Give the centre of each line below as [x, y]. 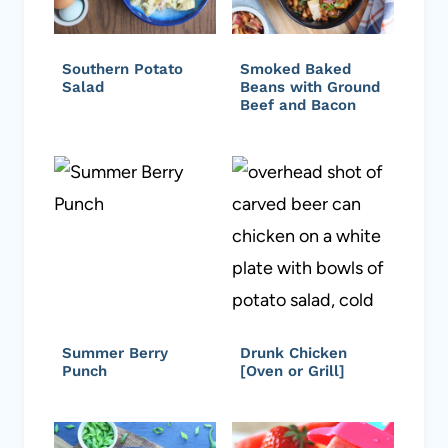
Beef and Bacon [298, 104]
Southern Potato [122, 68]
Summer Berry [115, 352]
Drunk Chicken [293, 352]
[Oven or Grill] [292, 370]
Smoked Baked [295, 68]
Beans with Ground [310, 86]
